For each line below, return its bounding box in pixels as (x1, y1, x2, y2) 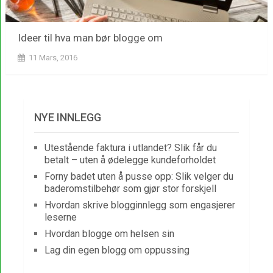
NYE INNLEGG (34, 111, 102, 124)
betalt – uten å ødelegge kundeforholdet (44, 154, 216, 166)
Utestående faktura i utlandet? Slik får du (44, 142, 218, 154)
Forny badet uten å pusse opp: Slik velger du (44, 171, 234, 183)
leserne (44, 211, 77, 224)
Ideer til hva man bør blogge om (17, 32, 163, 44)
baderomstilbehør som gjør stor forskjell (44, 183, 217, 195)
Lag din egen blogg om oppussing (44, 244, 190, 257)
